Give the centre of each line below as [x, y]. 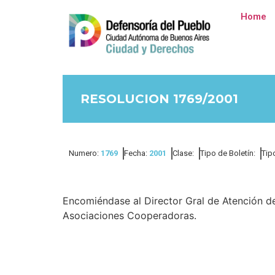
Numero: [85, 153]
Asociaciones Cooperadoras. [130, 215]
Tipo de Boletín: [228, 153]
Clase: [183, 153]
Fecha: [137, 153]
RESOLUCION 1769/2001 [159, 99]
